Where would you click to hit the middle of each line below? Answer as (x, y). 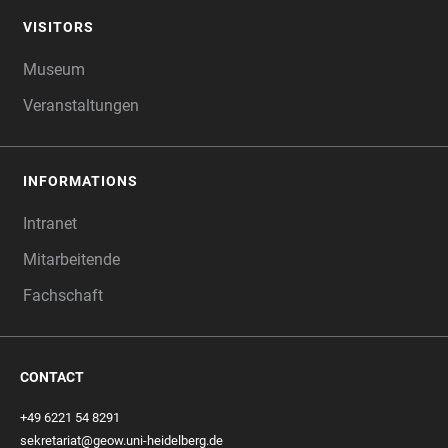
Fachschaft (63, 295)
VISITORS (58, 27)
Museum (54, 69)
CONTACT (52, 377)
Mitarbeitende (71, 259)
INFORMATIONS (80, 181)
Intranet (50, 223)
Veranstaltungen (81, 105)
